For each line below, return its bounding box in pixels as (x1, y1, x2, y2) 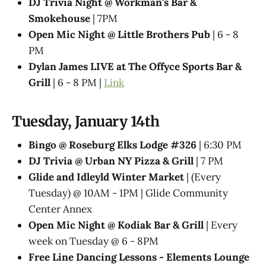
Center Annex (28, 202, 92, 216)
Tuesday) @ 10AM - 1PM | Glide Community (28, 186, 228, 200)
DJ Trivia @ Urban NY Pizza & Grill (28, 154, 194, 168)
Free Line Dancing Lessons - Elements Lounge (28, 251, 249, 264)
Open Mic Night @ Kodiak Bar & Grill (28, 218, 204, 232)
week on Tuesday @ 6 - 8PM (28, 235, 159, 248)
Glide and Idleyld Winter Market (28, 170, 184, 184)
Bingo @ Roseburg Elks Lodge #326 (28, 138, 197, 152)
